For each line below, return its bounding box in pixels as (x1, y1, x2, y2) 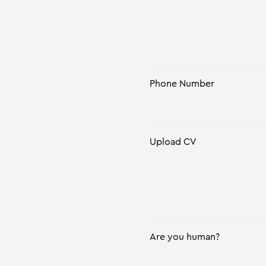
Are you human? (150, 232, 220, 242)
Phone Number (150, 78, 214, 88)
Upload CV (150, 137, 197, 147)
